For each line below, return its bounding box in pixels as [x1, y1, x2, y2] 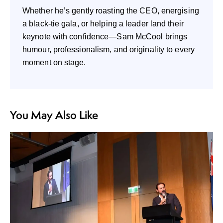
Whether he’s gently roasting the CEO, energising [22, 6, 199, 15]
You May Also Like [10, 107, 98, 122]
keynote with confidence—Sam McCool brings [22, 32, 188, 41]
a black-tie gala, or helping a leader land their [22, 19, 184, 28]
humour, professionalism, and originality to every [22, 45, 195, 54]
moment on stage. [22, 58, 86, 67]
